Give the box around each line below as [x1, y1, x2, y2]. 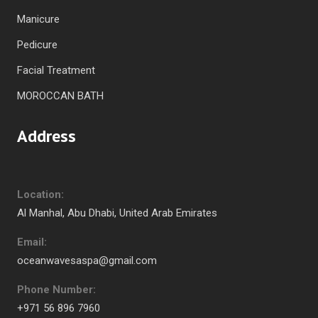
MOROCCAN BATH [17, 89, 104, 102]
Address [17, 124, 76, 147]
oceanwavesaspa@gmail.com [17, 253, 157, 267]
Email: [17, 235, 47, 248]
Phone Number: [17, 283, 96, 296]
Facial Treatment [17, 63, 95, 77]
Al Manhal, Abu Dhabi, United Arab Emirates [17, 206, 217, 219]
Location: [17, 187, 64, 201]
